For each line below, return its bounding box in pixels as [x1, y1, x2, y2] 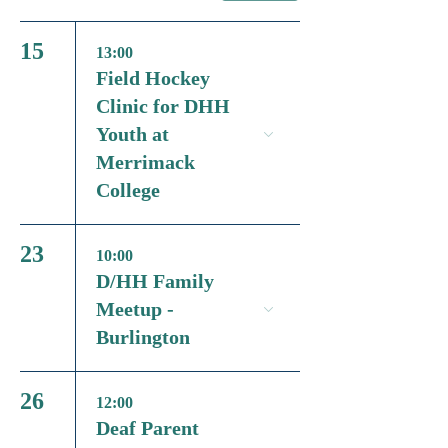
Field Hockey [96, 66, 210, 89]
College [96, 178, 160, 201]
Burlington [96, 325, 190, 348]
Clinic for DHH [96, 94, 230, 117]
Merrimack [96, 150, 195, 173]
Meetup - [96, 297, 174, 320]
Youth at [96, 122, 169, 145]
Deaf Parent [96, 416, 199, 439]
